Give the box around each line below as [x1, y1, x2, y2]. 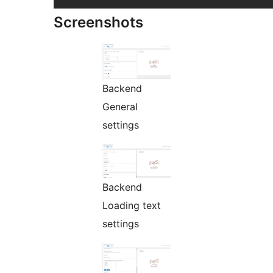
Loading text [102, 199, 161, 211]
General [102, 100, 138, 113]
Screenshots [54, 13, 143, 31]
